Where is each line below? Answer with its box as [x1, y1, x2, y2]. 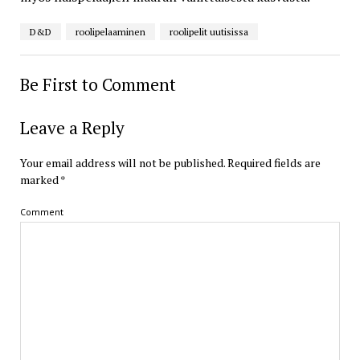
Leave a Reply [19, 117, 125, 140]
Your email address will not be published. [19, 155, 225, 171]
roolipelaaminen [75, 26, 145, 39]
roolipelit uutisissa [169, 26, 248, 39]
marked [19, 172, 60, 188]
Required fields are [227, 155, 321, 171]
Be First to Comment [19, 73, 176, 96]
